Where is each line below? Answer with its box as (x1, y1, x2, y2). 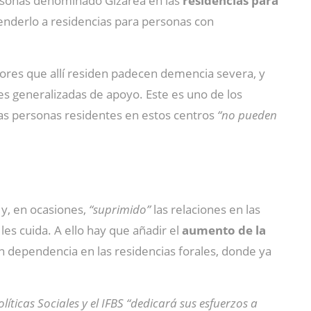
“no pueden (217, 107, 277, 123)
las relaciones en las (153, 201, 260, 217)
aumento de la (182, 222, 266, 238)
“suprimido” (86, 201, 153, 217)
